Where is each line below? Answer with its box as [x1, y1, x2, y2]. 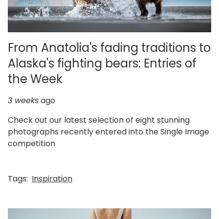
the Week [8, 70, 63, 87]
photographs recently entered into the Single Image [8, 126, 209, 137]
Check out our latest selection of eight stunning [8, 114, 190, 126]
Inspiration [32, 173, 72, 184]
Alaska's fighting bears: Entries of [8, 55, 197, 71]
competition [8, 137, 55, 149]
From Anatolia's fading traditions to [8, 39, 211, 56]
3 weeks [8, 94, 39, 106]
